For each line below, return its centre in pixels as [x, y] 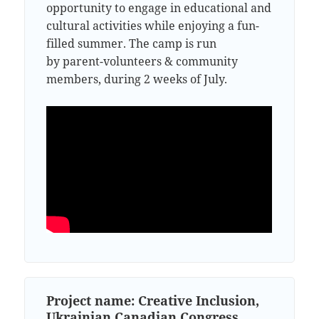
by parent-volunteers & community [142, 61]
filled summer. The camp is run [132, 43]
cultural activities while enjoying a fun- [153, 25]
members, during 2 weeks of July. [137, 79]
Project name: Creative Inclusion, [153, 301]
